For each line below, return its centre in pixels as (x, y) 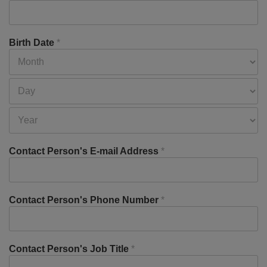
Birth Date (33, 43)
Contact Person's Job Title (70, 249)
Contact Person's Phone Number (85, 200)
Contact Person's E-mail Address (85, 151)
